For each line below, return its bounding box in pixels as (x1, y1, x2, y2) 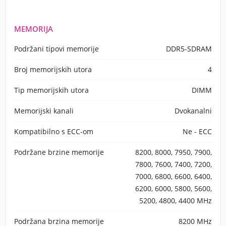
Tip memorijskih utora (14, 85, 89, 95)
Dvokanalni (175, 106, 212, 116)
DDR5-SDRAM (166, 44, 212, 53)
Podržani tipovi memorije (14, 44, 99, 53)
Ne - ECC (183, 127, 212, 136)
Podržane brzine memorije (14, 147, 104, 157)
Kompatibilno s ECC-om (14, 127, 93, 136)
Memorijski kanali (14, 106, 74, 116)
